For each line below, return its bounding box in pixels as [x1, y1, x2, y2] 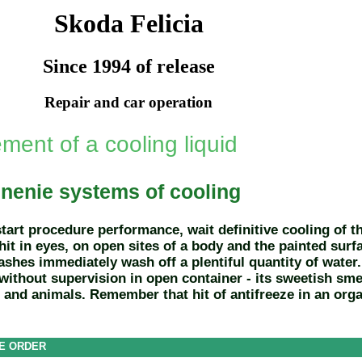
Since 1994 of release [42, 56, 215, 78]
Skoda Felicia [53, 9, 204, 38]
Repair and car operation [44, 94, 213, 112]
